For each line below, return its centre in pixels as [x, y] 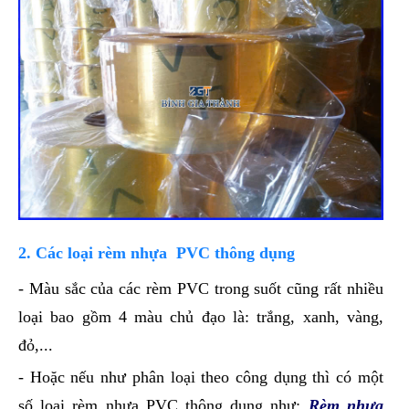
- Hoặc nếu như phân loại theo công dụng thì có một [201, 378]
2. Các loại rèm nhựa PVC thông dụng [157, 253]
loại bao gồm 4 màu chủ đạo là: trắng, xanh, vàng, [201, 317]
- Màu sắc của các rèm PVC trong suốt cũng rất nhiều [201, 289]
